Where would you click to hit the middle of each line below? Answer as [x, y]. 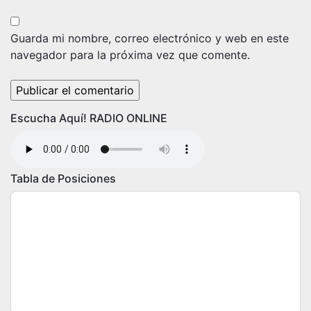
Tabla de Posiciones [63, 178]
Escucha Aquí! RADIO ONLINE [89, 118]
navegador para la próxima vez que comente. [130, 55]
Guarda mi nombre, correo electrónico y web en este [150, 38]
